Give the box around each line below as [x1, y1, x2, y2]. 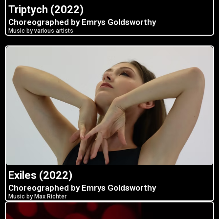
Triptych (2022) [8, 3, 84, 16]
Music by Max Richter [8, 193, 66, 200]
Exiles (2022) [8, 169, 72, 182]
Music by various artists [8, 27, 73, 34]
